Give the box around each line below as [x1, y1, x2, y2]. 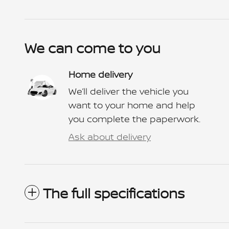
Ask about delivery [68, 130, 151, 143]
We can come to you [25, 38, 161, 58]
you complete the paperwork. [68, 112, 200, 125]
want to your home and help [68, 98, 195, 111]
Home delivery [68, 67, 132, 81]
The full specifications [43, 183, 185, 203]
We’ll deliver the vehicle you [68, 84, 189, 98]
